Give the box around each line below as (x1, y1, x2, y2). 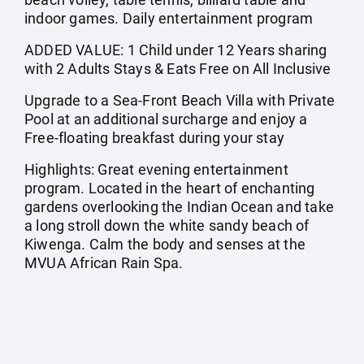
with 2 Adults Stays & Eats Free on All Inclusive (24, 60, 331, 77)
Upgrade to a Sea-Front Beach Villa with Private (24, 92, 336, 109)
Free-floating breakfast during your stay (24, 129, 285, 146)
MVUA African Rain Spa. (24, 254, 184, 271)
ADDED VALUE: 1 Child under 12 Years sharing (24, 41, 327, 58)
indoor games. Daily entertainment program (24, 10, 314, 27)
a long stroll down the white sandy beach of (24, 217, 310, 234)
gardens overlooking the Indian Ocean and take (24, 198, 335, 215)
